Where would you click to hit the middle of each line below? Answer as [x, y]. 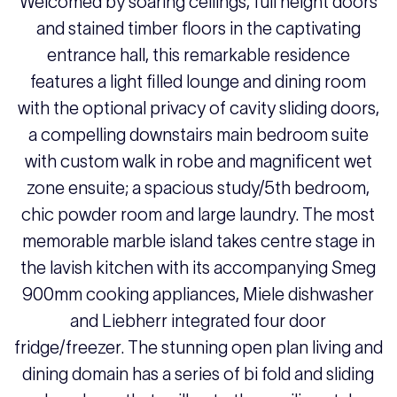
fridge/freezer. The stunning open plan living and [198, 347]
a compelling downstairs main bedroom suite [198, 135]
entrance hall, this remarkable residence [198, 55]
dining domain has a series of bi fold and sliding [198, 374]
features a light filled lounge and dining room [198, 82]
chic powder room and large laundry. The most [198, 214]
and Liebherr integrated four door [198, 321]
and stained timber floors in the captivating [198, 28]
